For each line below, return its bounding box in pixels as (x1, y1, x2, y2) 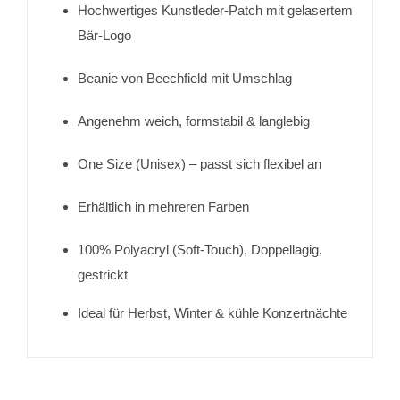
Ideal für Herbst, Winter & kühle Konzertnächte (77, 304, 347, 321)
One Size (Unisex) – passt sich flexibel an (77, 155, 321, 171)
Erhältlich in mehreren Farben (77, 198, 249, 214)
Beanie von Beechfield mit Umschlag (77, 70, 292, 86)
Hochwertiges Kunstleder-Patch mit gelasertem (77, 2, 353, 18)
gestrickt (77, 266, 128, 282)
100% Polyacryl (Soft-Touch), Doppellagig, (77, 241, 322, 257)
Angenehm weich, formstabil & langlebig (77, 112, 310, 129)
